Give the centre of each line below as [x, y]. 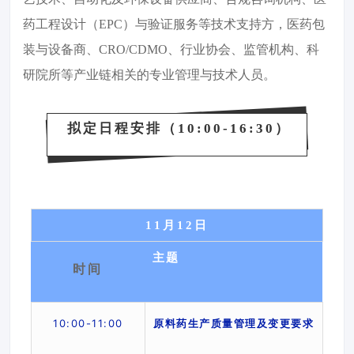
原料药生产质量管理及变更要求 [233, 324]
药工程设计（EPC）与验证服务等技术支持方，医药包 [174, 24]
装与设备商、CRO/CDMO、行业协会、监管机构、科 [171, 50]
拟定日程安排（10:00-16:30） [179, 129]
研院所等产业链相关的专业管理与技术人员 [143, 75]
